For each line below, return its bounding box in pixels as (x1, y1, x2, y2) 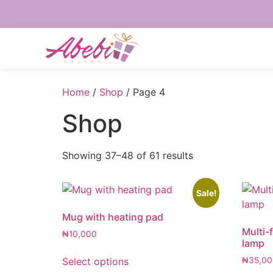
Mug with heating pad (62, 210, 163, 223)
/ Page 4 (123, 85, 165, 98)
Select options (62, 255, 129, 268)
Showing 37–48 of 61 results (62, 149, 193, 161)
